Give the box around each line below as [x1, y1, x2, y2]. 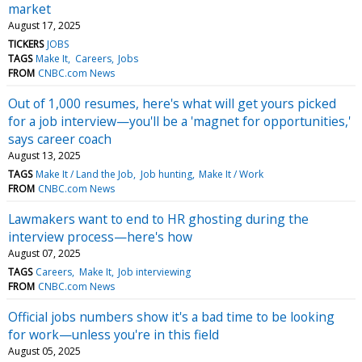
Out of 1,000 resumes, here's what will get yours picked [8, 94, 336, 112]
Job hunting [140, 166, 192, 181]
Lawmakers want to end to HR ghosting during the [8, 209, 309, 228]
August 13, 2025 [8, 148, 81, 162]
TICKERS [8, 36, 44, 51]
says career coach [8, 129, 112, 148]
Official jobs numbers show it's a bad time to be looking [8, 307, 335, 326]
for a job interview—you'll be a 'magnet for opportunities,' [8, 112, 351, 130]
